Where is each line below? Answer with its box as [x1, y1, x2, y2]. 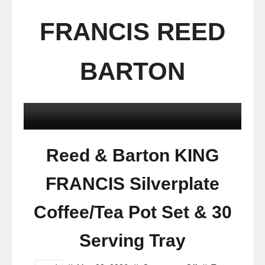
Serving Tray [79, 231, 186, 250]
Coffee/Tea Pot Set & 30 [33, 202, 232, 222]
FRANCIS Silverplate [46, 174, 219, 193]
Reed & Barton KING [46, 146, 219, 165]
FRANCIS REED [40, 18, 225, 46]
